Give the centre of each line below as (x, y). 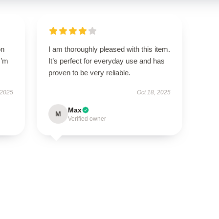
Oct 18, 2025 (154, 92)
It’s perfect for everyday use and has (106, 61)
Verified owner (87, 119)
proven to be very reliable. (89, 73)
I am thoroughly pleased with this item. (109, 49)
